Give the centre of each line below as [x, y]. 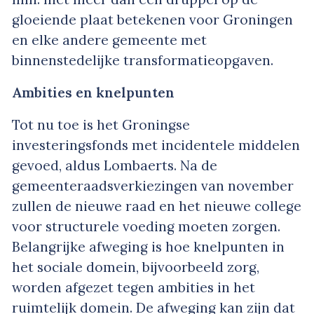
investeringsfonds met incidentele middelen [156, 145]
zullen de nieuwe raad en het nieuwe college [157, 206]
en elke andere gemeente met [109, 40]
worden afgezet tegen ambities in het [134, 287]
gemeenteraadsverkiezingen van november [153, 185]
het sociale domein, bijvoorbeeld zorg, [136, 267]
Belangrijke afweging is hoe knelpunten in [148, 246]
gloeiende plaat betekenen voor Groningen [152, 19]
